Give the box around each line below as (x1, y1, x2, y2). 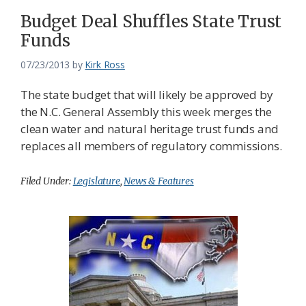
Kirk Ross (85, 58, 125, 72)
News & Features (124, 175, 194, 188)
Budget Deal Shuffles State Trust (20, 11, 282, 33)
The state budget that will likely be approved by (20, 87, 273, 103)
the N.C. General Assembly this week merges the (20, 104, 272, 120)
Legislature (72, 175, 120, 188)
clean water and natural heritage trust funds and (20, 121, 279, 137)
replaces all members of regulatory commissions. (20, 138, 282, 154)
